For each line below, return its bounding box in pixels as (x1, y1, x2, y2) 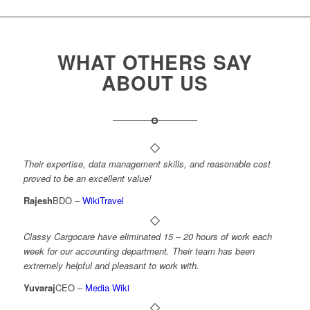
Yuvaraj (23, 280, 55, 294)
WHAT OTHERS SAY (57, 47, 253, 76)
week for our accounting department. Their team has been (23, 244, 255, 257)
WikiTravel (82, 193, 124, 207)
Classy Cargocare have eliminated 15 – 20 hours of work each (23, 229, 272, 243)
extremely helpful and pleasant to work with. (23, 258, 199, 272)
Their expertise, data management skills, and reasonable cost (23, 156, 271, 170)
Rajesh (23, 193, 53, 207)
